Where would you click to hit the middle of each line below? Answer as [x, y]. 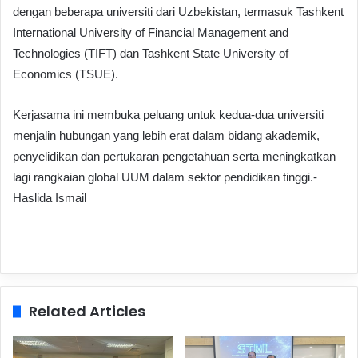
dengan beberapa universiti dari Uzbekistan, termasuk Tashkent [178, 11]
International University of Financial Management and [151, 32]
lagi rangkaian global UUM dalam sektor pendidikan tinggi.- [165, 177]
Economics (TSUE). [66, 74]
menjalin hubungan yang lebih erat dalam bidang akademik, [166, 135]
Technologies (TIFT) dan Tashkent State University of [151, 53]
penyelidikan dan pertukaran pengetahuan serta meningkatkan [174, 156]
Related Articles [87, 311]
